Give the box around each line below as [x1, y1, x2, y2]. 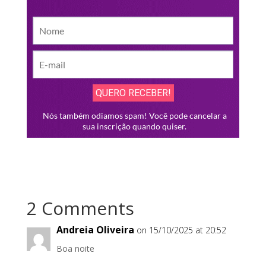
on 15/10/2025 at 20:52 [136, 224, 226, 236]
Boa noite [56, 243, 94, 254]
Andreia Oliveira [56, 223, 134, 236]
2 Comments [26, 196, 134, 220]
